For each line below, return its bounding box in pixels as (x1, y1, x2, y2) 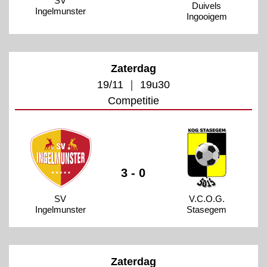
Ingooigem (186, 11, 227, 21)
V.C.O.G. (188, 193, 225, 204)
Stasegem (187, 204, 227, 215)
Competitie (108, 94, 159, 107)
